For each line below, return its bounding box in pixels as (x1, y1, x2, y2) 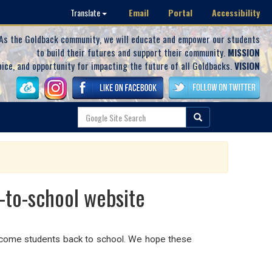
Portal (168, 5, 192, 19)
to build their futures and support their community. (36, 46, 228, 59)
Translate (70, 6, 102, 19)
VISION (234, 59, 260, 72)
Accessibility (212, 5, 260, 19)
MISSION (228, 46, 260, 59)
